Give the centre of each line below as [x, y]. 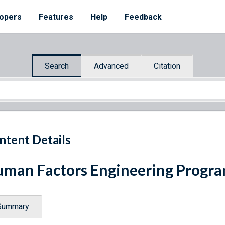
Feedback [143, 17]
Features [56, 17]
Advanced [111, 66]
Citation [167, 66]
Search [57, 66]
